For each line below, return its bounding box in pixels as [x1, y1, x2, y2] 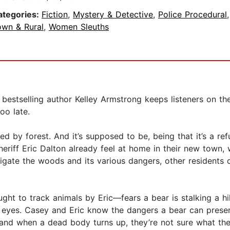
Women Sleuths [49, 22, 109, 32]
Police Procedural [158, 9, 227, 20]
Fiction [42, 9, 68, 20]
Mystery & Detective [73, 9, 153, 20]
